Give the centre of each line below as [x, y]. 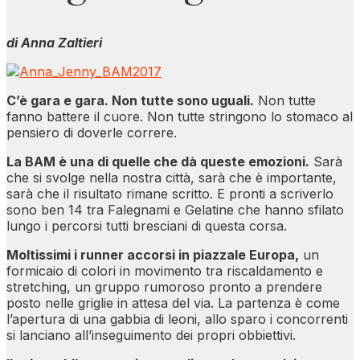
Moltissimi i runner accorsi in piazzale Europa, [153, 255]
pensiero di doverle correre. [92, 133]
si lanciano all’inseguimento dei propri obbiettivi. [151, 335]
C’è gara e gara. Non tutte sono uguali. [130, 100]
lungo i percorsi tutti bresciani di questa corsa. [147, 226]
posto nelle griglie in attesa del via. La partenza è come [173, 303]
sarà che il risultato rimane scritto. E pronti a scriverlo [170, 194]
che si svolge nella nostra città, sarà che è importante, [172, 178]
